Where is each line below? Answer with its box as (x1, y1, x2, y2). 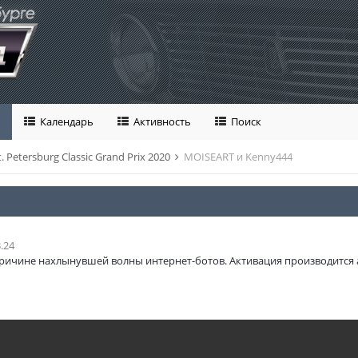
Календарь (38, 114, 93, 129)
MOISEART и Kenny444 (184, 149, 292, 164)
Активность (131, 114, 191, 129)
